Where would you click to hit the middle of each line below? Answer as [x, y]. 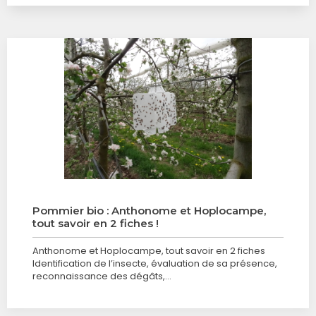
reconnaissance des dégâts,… [102, 276]
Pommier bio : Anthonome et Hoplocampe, [149, 211]
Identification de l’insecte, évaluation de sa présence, [155, 263]
